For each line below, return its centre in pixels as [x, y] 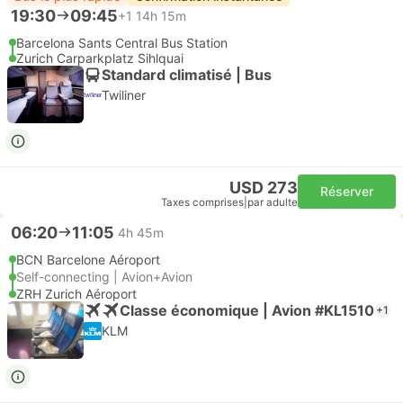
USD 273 [264, 188]
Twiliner [124, 95]
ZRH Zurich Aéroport [76, 294]
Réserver [347, 191]
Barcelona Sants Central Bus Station [122, 43]
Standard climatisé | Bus [187, 74]
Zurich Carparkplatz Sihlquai [100, 58]
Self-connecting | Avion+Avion [104, 277]
